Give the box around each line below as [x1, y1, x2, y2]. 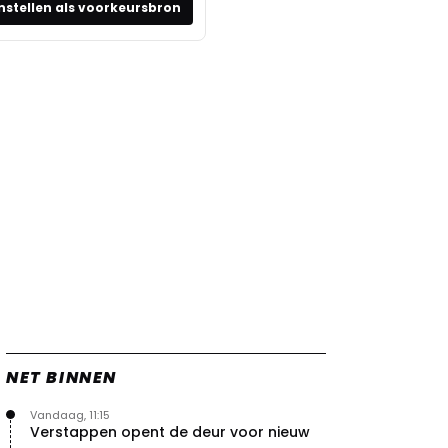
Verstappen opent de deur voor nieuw [30, 421, 310, 442]
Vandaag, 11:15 [30, 406, 110, 423]
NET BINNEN [6, 365, 117, 389]
